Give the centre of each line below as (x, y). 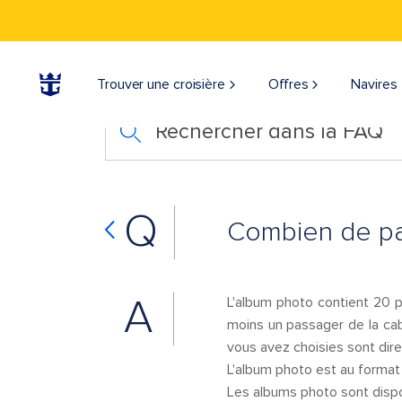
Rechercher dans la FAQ (269, 131)
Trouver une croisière (161, 84)
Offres (288, 84)
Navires (374, 84)
